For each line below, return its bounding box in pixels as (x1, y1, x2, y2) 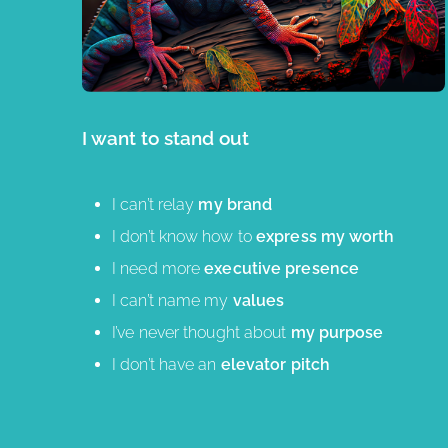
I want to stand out (82, 126, 249, 149)
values (232, 290, 285, 310)
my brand (198, 194, 273, 214)
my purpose (290, 322, 384, 342)
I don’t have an (112, 354, 221, 374)
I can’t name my (112, 290, 233, 310)
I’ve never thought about (112, 322, 291, 342)
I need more (112, 258, 205, 278)
